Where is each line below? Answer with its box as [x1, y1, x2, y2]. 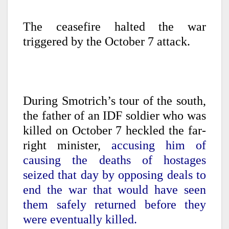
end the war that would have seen [23, 183, 206, 197]
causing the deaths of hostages [23, 153, 206, 167]
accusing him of [111, 139, 206, 152]
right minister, [23, 139, 111, 152]
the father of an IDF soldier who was [23, 109, 206, 123]
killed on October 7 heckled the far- [23, 124, 206, 138]
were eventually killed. [23, 213, 137, 226]
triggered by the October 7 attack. [23, 35, 190, 49]
